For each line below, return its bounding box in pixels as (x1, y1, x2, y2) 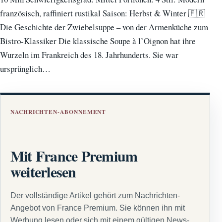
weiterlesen (10, 161, 76, 183)
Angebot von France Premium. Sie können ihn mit (10, 203, 185, 212)
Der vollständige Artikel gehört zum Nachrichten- (10, 191, 180, 200)
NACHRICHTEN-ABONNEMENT (10, 108, 107, 116)
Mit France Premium (10, 145, 138, 167)
